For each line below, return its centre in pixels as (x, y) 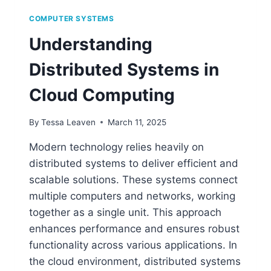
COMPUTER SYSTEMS (72, 19)
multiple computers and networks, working (132, 196)
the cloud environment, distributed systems (135, 261)
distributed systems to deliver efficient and (134, 163)
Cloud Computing (102, 95)
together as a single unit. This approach (125, 212)
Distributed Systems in (124, 70)
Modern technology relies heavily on (116, 147)
